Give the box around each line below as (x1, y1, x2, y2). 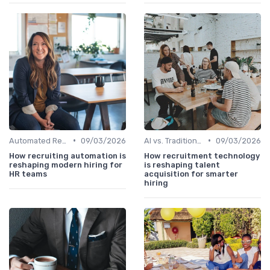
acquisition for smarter (144, 169, 238, 178)
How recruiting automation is (9, 151, 126, 160)
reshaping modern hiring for (9, 160, 122, 169)
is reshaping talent (144, 160, 220, 169)
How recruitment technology (144, 151, 260, 160)
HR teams (9, 169, 47, 178)
